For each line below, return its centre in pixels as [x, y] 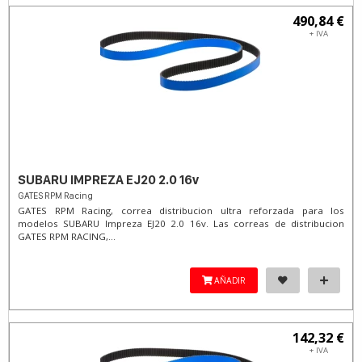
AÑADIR [229, 280]
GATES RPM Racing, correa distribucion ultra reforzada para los [181, 210]
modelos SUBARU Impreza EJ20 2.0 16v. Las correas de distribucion [181, 223]
